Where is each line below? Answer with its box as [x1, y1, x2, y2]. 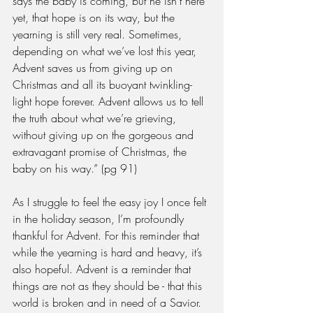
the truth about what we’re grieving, [13, 110, 180, 126]
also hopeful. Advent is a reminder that [13, 261, 194, 277]
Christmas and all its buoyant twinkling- [13, 76, 192, 92]
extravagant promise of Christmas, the [13, 143, 190, 159]
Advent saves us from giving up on [13, 59, 176, 75]
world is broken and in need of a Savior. [13, 294, 205, 310]
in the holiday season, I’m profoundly [13, 210, 187, 226]
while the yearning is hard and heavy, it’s [13, 244, 205, 260]
